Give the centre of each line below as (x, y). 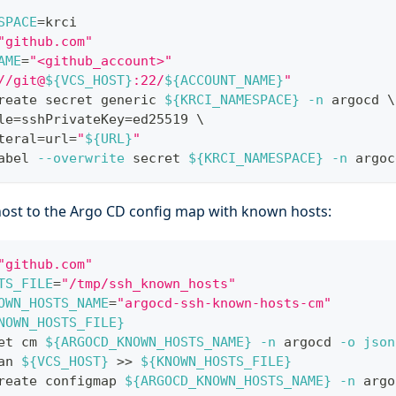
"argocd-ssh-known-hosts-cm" (224, 304)
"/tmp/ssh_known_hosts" (148, 284)
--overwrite (81, 159)
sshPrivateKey (73, 120)
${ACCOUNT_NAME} (224, 81)
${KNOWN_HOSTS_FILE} (216, 362)
